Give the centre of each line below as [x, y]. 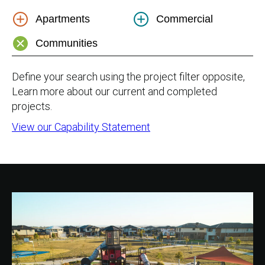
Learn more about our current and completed [114, 91]
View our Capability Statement [81, 127]
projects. [32, 106]
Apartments [63, 19]
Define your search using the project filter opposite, [128, 77]
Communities [67, 43]
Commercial [185, 19]
